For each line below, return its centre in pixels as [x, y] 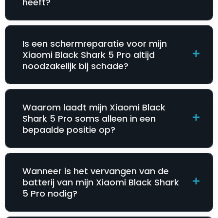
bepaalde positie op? [69, 130]
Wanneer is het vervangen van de [96, 171]
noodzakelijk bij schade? [75, 66]
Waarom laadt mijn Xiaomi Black [94, 108]
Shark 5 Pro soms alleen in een [89, 119]
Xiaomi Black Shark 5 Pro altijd [89, 55]
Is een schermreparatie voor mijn [95, 44]
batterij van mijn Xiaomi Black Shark [101, 182]
